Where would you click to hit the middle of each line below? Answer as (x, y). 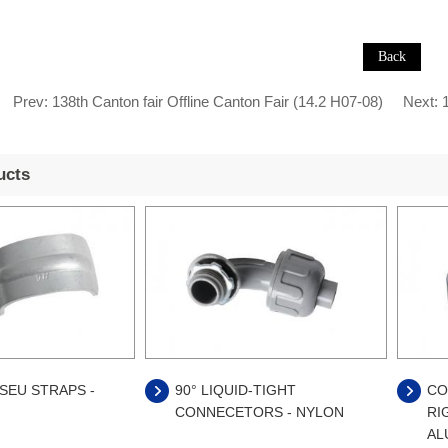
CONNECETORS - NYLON (259, 412)
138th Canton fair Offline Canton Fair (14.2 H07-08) (217, 101)
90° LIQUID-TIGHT (235, 390)
